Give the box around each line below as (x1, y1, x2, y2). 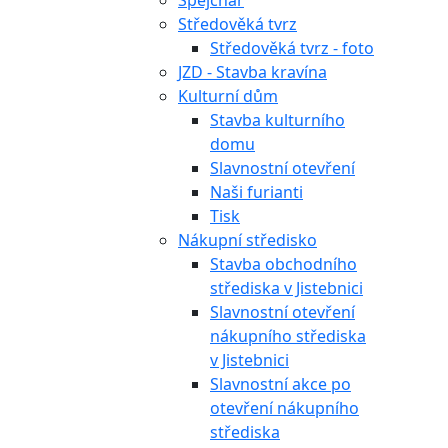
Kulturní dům (178, 85, 278, 107)
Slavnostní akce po (210, 373, 351, 395)
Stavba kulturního (210, 109, 345, 131)
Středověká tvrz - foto (210, 37, 374, 59)
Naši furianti (210, 181, 303, 203)
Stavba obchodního (210, 253, 357, 275)
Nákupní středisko (178, 229, 317, 251)
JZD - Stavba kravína (178, 61, 327, 83)
